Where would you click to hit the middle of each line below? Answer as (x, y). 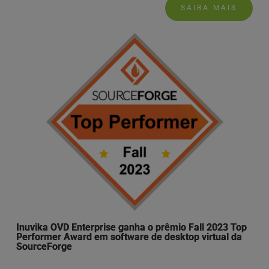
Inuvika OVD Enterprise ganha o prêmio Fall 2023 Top (131, 228)
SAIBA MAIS (209, 8)
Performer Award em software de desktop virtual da (129, 237)
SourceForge (44, 247)
